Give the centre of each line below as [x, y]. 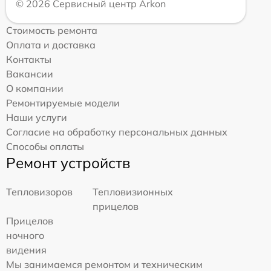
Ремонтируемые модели [63, 103]
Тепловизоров [39, 192]
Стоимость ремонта [52, 31]
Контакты [29, 60]
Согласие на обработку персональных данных [117, 132]
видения [26, 250]
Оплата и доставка [51, 45]
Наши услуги [37, 118]
